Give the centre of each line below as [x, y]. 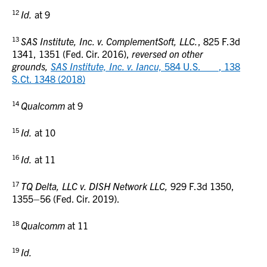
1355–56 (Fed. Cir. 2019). [66, 198]
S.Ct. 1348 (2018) [49, 79]
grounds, [31, 66]
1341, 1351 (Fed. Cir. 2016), [72, 54]
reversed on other [167, 54]
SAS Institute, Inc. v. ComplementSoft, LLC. [109, 41]
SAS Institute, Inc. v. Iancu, [106, 66]
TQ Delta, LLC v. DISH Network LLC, [96, 186]
